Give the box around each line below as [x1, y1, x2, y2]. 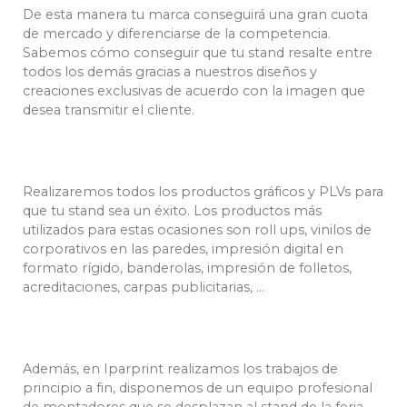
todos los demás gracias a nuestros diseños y [23, 64, 317, 81]
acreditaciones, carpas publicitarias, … [23, 279, 264, 296]
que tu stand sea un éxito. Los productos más [23, 203, 322, 220]
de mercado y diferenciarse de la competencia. [23, 25, 331, 43]
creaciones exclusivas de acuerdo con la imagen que [23, 83, 365, 100]
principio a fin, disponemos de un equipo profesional [23, 380, 372, 397]
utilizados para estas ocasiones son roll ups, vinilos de [23, 222, 372, 239]
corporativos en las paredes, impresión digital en [23, 241, 343, 258]
